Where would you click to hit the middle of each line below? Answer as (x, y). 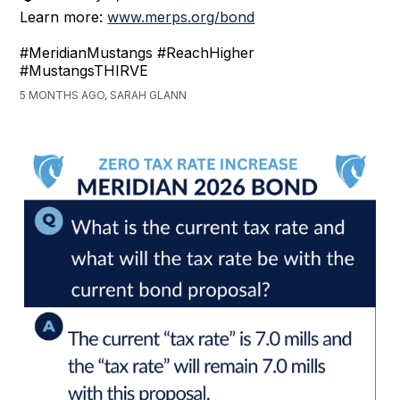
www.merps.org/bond (181, 17)
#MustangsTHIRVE (84, 70)
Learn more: (64, 17)
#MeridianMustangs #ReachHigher (137, 52)
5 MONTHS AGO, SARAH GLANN (104, 95)
